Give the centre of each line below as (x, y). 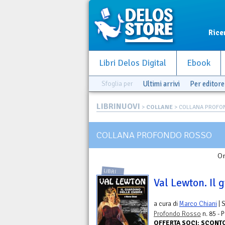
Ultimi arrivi (161, 84)
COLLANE (159, 107)
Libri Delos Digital (133, 63)
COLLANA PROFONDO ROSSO (154, 135)
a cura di (166, 204)
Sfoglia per (117, 84)
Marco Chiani (198, 204)
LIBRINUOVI (118, 106)
